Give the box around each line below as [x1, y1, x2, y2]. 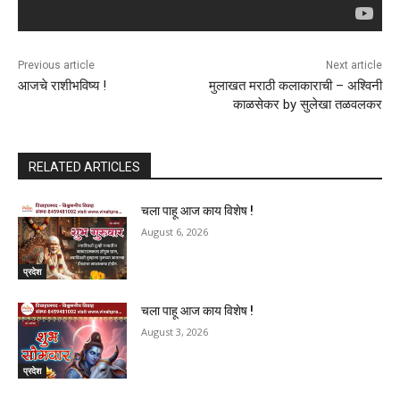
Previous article [18, 58, 95, 71]
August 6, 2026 [141, 224, 209, 238]
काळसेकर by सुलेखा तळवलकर [232, 96, 382, 112]
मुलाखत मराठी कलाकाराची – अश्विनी [208, 77, 382, 94]
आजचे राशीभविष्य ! [18, 77, 106, 94]
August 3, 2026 [141, 324, 209, 338]
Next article [325, 58, 382, 71]
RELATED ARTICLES [29, 159, 140, 174]
